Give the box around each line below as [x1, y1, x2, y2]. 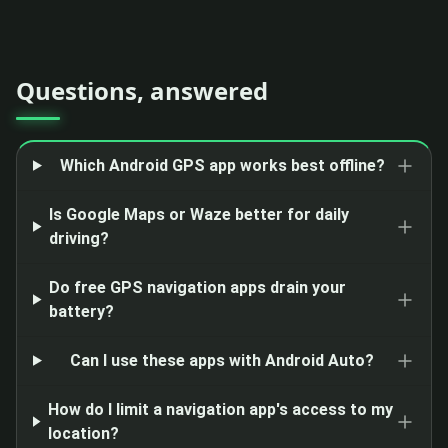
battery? [49, 301, 115, 321]
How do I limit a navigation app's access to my [48, 399, 394, 419]
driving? [49, 228, 110, 248]
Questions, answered [16, 73, 268, 107]
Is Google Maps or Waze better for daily [49, 204, 350, 224]
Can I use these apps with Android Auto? [70, 350, 375, 370]
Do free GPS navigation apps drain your [49, 277, 347, 297]
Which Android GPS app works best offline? [59, 155, 385, 175]
